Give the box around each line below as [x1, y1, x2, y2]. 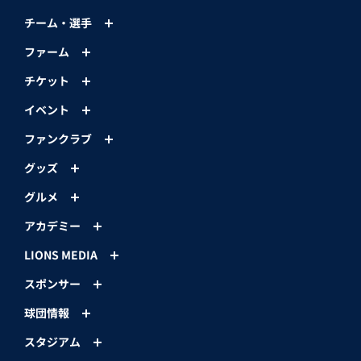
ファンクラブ [24, 131, 92, 147]
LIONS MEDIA [24, 247, 98, 263]
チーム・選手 [24, 15, 92, 31]
